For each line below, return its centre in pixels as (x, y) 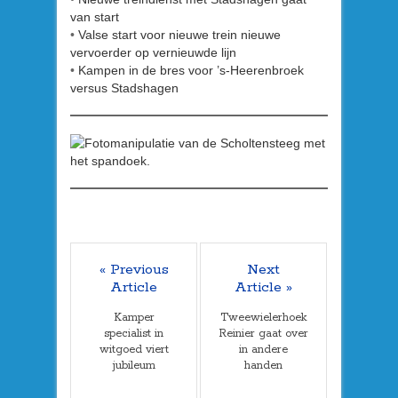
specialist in (134, 333)
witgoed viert (134, 349)
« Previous (134, 269)
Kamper (134, 317)
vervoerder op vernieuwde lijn (153, 52)
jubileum (134, 365)
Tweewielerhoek (263, 317)
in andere (263, 349)
